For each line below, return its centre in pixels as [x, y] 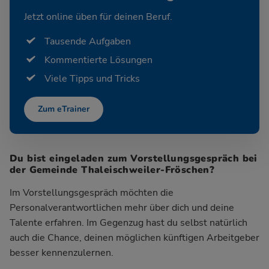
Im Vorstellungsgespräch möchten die [92, 192]
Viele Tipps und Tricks [92, 78]
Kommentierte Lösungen [98, 60]
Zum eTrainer [64, 109]
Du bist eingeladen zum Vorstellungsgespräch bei [134, 158]
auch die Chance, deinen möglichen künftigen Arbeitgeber [134, 237]
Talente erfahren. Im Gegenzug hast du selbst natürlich [128, 222]
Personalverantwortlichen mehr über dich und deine [122, 207]
